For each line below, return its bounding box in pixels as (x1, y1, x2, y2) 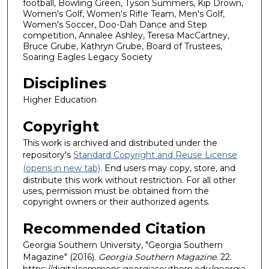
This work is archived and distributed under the (23, 138, 217, 148)
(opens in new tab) (23, 163, 100, 174)
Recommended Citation (23, 219, 206, 237)
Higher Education (23, 94, 97, 106)
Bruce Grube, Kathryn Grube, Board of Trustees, (23, 40, 222, 52)
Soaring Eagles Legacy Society (23, 51, 153, 62)
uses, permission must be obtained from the (23, 186, 209, 196)
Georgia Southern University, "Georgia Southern (23, 239, 223, 250)
